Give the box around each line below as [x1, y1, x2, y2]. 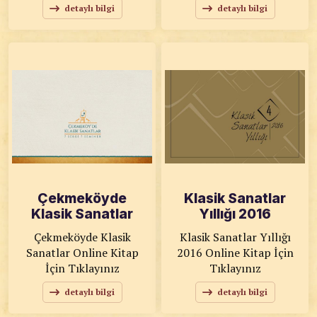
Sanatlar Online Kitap [25, 245, 73, 260]
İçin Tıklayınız [45, 260, 120, 276]
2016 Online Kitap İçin [176, 245, 205, 260]
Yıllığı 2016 [199, 206, 271, 222]
